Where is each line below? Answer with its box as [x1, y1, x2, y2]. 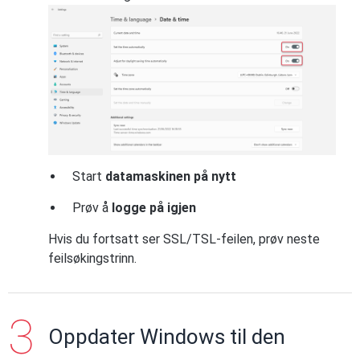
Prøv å [72, 199, 112, 215]
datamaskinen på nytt [105, 168, 236, 184]
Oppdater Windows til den [48, 324, 285, 349]
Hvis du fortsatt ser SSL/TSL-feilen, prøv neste [48, 231, 320, 247]
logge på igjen [112, 199, 196, 215]
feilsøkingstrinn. [48, 250, 137, 266]
